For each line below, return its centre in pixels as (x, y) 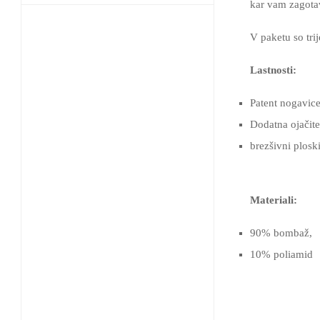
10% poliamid (281, 254)
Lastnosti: (273, 70)
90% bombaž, (281, 233)
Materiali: (274, 200)
